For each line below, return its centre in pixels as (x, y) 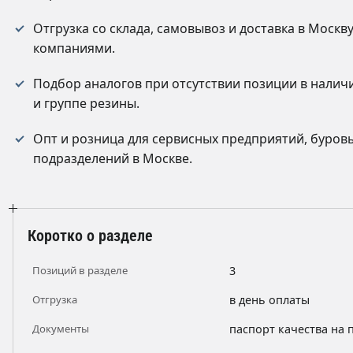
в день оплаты (269, 300)
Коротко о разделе (90, 236)
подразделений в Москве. (113, 158)
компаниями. (74, 48)
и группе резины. (86, 103)
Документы (61, 329)
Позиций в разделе (80, 270)
